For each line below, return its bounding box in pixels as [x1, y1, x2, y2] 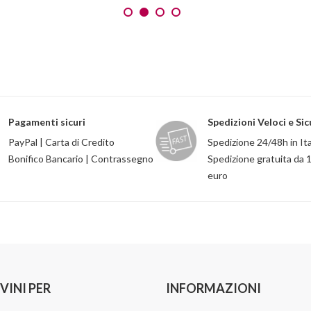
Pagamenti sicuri [8, 116, 85, 128]
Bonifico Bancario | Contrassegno [8, 153, 153, 165]
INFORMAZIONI [166, 280, 261, 296]
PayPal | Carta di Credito [8, 136, 115, 149]
